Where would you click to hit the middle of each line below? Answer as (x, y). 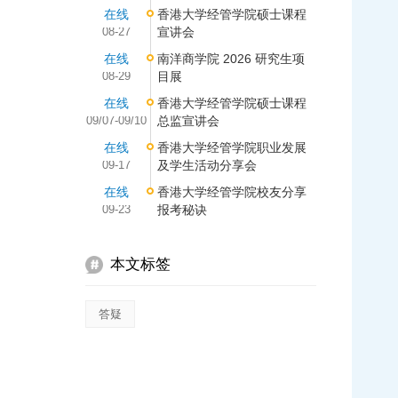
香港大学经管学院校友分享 (232, 192)
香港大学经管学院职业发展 (232, 147)
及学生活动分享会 (207, 165)
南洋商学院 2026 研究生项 (231, 59)
